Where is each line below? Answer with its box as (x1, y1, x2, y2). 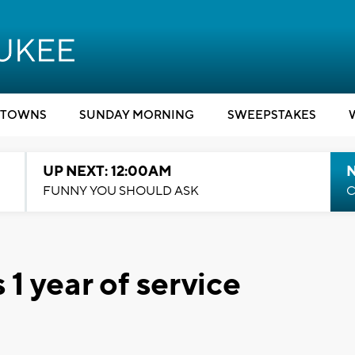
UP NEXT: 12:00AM (42, 162, 172, 181)
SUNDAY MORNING (79, 108, 194, 123)
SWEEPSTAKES (227, 108, 316, 123)
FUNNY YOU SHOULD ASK (42, 183, 199, 199)
